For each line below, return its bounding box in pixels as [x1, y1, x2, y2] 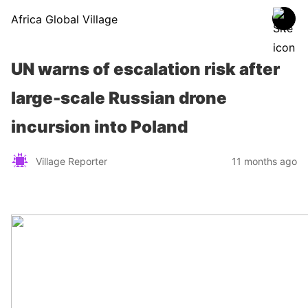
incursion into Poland [11, 117, 188, 137]
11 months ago [232, 155, 297, 167]
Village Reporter [36, 155, 107, 167]
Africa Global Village [11, 12, 118, 26]
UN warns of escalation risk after [11, 59, 280, 79]
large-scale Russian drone [11, 88, 227, 108]
